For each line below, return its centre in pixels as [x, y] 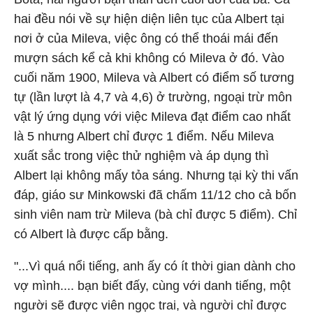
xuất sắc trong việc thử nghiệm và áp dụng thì [141, 156]
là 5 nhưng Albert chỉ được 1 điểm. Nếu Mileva [144, 136]
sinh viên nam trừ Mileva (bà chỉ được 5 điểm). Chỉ [155, 214]
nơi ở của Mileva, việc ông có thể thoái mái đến [146, 38]
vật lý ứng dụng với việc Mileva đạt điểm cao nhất [152, 117]
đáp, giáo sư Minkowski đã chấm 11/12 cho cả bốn [155, 195]
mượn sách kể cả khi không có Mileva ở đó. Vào [149, 58]
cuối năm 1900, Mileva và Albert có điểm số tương [154, 78]
